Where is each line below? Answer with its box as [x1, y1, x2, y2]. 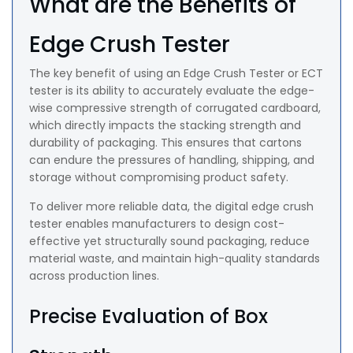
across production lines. [29, 268, 159, 284]
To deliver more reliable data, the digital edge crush [29, 199, 314, 215]
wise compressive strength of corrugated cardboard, [29, 100, 321, 117]
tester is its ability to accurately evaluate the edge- [29, 83, 314, 99]
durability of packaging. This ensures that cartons [29, 135, 302, 151]
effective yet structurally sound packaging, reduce [29, 233, 310, 250]
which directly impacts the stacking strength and [29, 117, 301, 134]
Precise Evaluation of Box [29, 303, 268, 330]
